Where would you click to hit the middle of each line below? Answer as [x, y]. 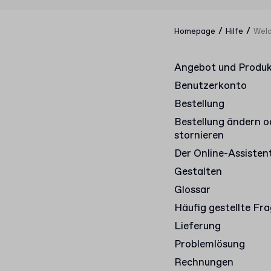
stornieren [199, 136]
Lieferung [198, 227]
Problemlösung [210, 245]
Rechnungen [204, 263]
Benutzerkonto [211, 86]
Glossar [192, 190]
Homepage [195, 32]
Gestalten [198, 172]
